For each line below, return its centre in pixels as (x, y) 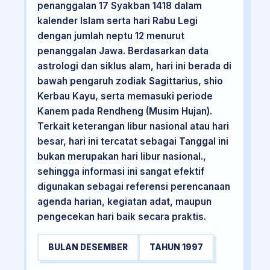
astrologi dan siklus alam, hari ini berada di (134, 66)
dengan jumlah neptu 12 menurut (111, 36)
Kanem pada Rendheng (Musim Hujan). (124, 111)
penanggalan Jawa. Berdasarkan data (123, 51)
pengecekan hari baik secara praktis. (121, 217)
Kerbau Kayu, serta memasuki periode (125, 96)
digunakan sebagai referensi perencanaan (133, 187)
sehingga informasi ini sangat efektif (121, 172)
